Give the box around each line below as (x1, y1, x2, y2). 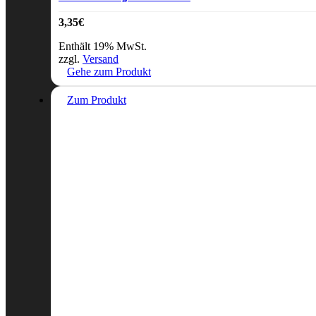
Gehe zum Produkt (67, 65, 151, 78)
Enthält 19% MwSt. (59, 39, 147, 52)
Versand (83, 52, 119, 65)
